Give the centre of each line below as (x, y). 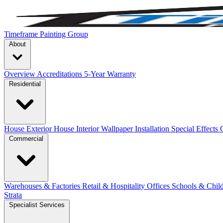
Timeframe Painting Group (46, 34)
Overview (20, 74)
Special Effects (196, 129)
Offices (159, 186)
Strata (13, 195)
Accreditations (60, 74)
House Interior (77, 129)
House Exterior (29, 129)
